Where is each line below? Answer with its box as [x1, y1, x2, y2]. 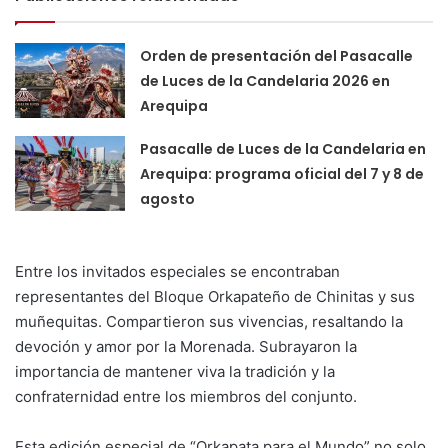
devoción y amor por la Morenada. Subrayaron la [15, 337, 357, 357]
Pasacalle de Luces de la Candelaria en [140, 139, 427, 160]
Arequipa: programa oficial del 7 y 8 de [140, 164, 425, 185]
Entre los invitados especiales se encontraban [15, 262, 340, 282]
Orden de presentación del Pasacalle [140, 46, 414, 67]
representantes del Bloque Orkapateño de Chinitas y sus [15, 287, 415, 307]
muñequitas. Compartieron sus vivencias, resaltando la [15, 312, 403, 332]
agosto [140, 189, 196, 210]
